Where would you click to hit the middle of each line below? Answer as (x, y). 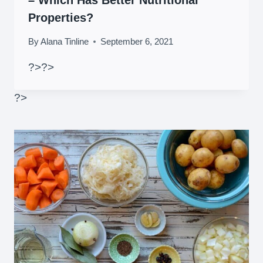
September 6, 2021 (137, 41)
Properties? (61, 17)
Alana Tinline (65, 41)
